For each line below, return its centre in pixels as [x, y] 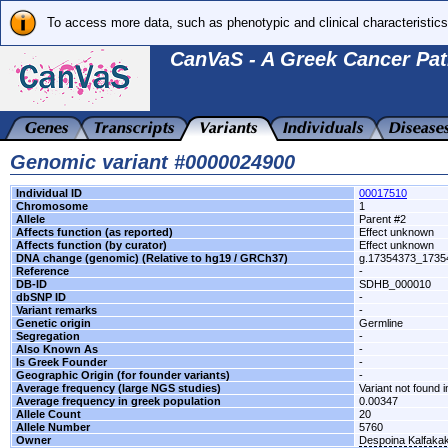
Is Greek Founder [61, 362]
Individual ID [49, 193]
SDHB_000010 [395, 284]
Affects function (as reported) [94, 232]
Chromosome [52, 206]
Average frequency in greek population [118, 401]
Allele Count [48, 414]
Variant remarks [56, 310]
